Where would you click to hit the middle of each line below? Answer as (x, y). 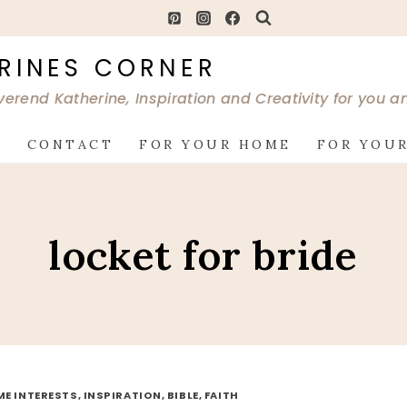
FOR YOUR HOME (215, 145)
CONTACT (70, 145)
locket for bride (203, 254)
